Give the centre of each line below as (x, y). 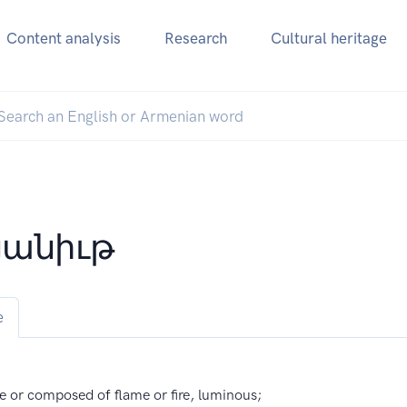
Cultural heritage (328, 39)
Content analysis (63, 39)
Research (195, 39)
